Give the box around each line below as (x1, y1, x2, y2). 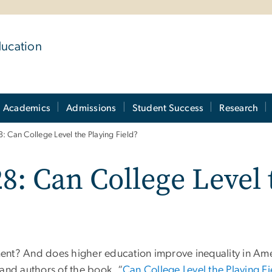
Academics (2, 103, 51, 113)
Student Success (132, 103, 204, 113)
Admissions (66, 103, 117, 113)
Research (219, 103, 259, 113)
